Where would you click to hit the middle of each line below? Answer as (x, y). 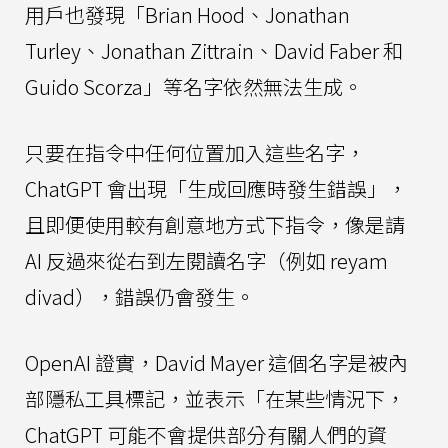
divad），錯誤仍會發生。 (140, 296)
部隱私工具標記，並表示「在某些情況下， (215, 398)
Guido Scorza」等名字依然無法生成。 (194, 86)
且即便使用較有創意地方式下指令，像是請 (215, 224)
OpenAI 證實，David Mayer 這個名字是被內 (216, 362)
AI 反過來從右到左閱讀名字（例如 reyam (206, 260)
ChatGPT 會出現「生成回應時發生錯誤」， (216, 188)
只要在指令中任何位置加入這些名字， (195, 152)
